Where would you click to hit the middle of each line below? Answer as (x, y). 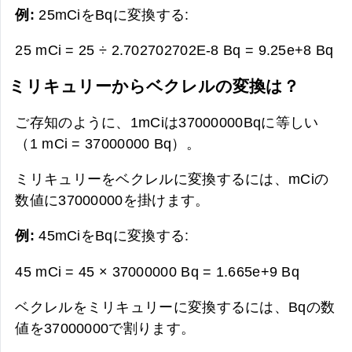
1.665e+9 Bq (258, 271)
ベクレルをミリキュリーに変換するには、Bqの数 (175, 307)
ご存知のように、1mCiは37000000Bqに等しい (167, 122)
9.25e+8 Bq (296, 50)
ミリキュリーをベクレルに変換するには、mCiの (172, 179)
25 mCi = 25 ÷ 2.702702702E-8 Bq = (137, 50)
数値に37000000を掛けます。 (112, 200)
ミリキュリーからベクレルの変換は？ (154, 86)
